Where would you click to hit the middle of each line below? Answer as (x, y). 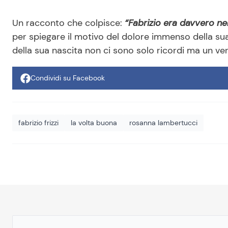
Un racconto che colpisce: (68, 23)
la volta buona (94, 123)
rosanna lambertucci (163, 123)
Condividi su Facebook (68, 78)
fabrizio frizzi (38, 123)
